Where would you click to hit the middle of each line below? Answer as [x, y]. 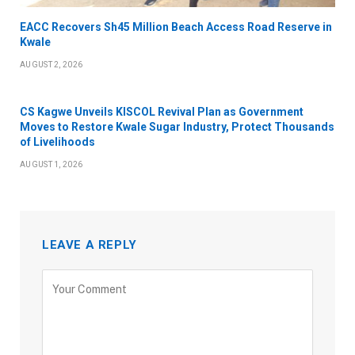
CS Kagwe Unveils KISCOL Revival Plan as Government [162, 111]
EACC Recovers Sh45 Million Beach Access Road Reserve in [176, 27]
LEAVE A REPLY [90, 244]
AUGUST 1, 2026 [52, 164]
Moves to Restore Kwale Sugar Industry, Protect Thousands [177, 126]
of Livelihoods [57, 141]
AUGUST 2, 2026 [52, 64]
